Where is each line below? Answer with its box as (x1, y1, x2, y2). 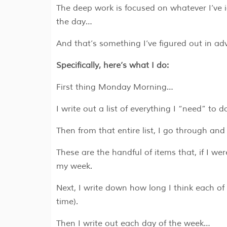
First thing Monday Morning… (56, 82, 173, 93)
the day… (56, 17, 92, 27)
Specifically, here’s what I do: (56, 60, 169, 71)
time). (56, 197, 78, 207)
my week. (56, 161, 92, 172)
